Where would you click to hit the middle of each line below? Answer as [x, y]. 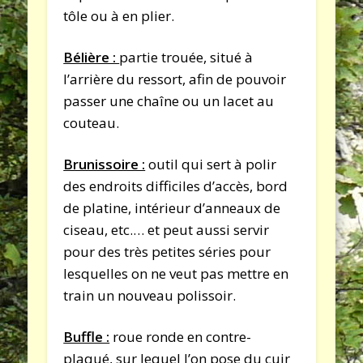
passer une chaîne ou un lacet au [169, 100]
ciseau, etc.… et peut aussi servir [167, 229]
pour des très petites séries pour [167, 251]
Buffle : [87, 336]
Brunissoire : [105, 164]
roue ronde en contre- [181, 336]
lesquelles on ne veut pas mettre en [176, 273]
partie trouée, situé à [186, 57]
